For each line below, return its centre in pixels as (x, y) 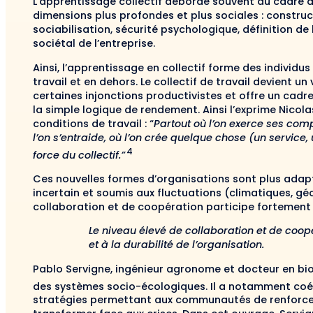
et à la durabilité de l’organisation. (177, 245)
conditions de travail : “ (93, 123)
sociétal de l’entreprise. (94, 44)
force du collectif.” (79, 155)
